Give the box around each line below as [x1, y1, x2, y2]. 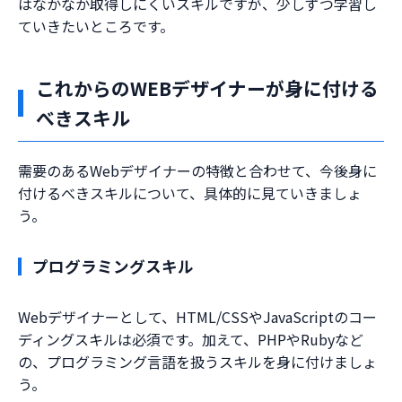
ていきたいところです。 [18, 15, 174, 38]
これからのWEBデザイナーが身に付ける [36, 74, 379, 102]
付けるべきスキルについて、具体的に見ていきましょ [18, 182, 362, 205]
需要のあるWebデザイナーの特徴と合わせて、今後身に [18, 160, 377, 182]
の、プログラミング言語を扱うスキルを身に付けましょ [18, 351, 377, 373]
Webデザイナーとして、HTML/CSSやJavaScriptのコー [18, 306, 377, 328]
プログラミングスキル [32, 255, 194, 278]
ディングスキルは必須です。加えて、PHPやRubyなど [18, 328, 363, 351]
